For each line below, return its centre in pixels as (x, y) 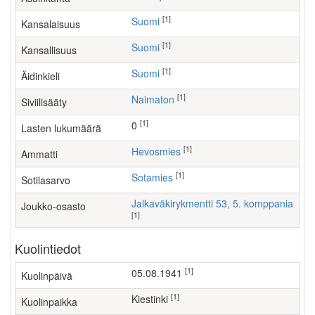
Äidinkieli (40, 76)
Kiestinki (154, 299)
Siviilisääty (44, 102)
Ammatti (39, 154)
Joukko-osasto (53, 206)
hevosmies (160, 151)
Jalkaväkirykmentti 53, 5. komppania (215, 203)
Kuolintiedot (48, 248)
